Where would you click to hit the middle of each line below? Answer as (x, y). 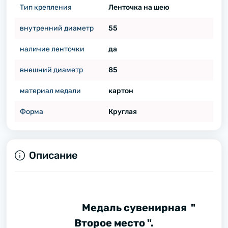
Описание (53, 155)
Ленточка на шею (139, 7)
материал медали (50, 91)
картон (121, 91)
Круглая (122, 112)
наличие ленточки (52, 49)
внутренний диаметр (57, 28)
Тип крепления (46, 7)
